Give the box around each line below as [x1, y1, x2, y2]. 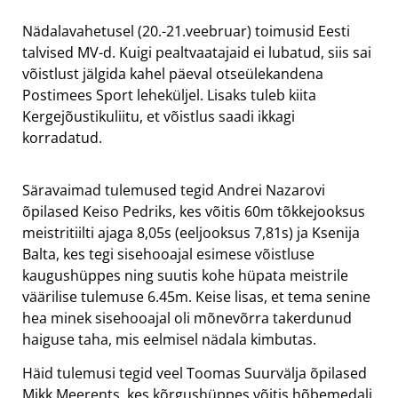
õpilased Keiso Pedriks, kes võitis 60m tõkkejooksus [22, 201, 365, 221]
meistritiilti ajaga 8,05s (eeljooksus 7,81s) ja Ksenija [22, 222, 360, 243]
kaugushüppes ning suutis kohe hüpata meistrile [22, 265, 348, 285]
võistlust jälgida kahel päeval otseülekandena [22, 64, 323, 84]
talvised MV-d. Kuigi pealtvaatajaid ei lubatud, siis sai [22, 43, 371, 63]
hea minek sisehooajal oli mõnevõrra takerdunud [22, 307, 352, 328]
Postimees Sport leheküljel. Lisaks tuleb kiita [22, 85, 316, 106]
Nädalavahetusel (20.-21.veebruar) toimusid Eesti [22, 21, 350, 42]
